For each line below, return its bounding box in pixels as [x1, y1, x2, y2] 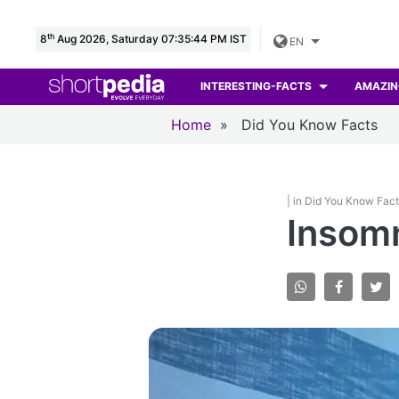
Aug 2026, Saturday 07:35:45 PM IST [54, 32, 247, 45]
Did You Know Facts [241, 115, 378, 134]
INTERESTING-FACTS [200, 79, 315, 94]
